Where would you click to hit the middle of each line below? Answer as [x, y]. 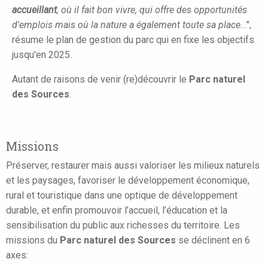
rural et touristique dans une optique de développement [122, 195]
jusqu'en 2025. [42, 54]
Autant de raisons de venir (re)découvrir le [100, 79]
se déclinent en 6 [213, 240]
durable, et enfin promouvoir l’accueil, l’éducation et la [117, 210]
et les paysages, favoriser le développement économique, [128, 180]
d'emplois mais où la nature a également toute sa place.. [129, 25]
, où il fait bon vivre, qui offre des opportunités [152, 10]
